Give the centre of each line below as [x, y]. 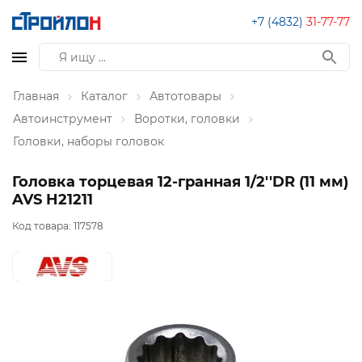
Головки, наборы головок [88, 141]
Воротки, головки [187, 119]
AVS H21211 [53, 200]
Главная [36, 96]
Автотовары [185, 96]
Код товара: [43, 226]
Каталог [104, 96]
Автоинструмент [63, 119]
